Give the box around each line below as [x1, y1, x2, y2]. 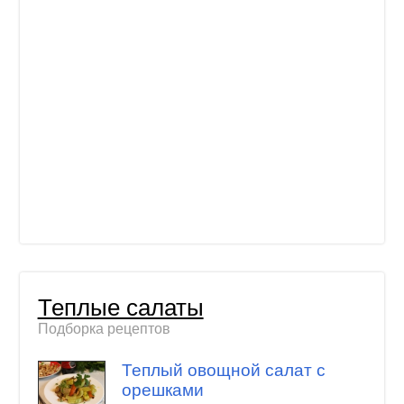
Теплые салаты [37, 295, 204, 321]
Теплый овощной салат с [121, 361, 326, 380]
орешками [121, 381, 204, 399]
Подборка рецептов [37, 321, 170, 337]
